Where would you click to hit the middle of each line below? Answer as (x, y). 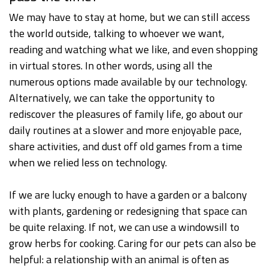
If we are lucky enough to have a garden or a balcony (128, 195)
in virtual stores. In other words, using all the (111, 66)
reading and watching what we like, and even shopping (133, 50)
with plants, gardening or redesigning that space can (128, 211)
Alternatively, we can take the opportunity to (112, 98)
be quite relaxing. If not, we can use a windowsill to (124, 227)
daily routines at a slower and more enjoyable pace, (125, 130)
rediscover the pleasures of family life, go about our (126, 114)
